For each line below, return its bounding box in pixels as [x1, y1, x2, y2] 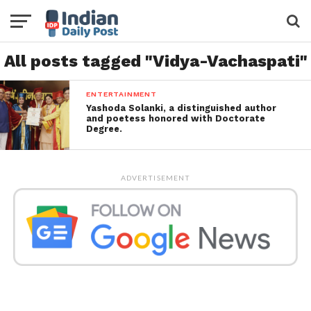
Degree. [86, 124, 123, 134]
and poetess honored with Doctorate [86, 113, 266, 124]
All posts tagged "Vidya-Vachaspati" [3, 51, 308, 71]
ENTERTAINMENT [86, 90, 157, 99]
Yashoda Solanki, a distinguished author [86, 103, 277, 113]
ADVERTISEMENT [121, 174, 190, 182]
